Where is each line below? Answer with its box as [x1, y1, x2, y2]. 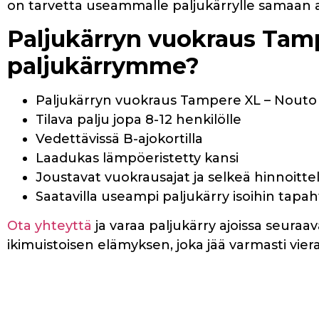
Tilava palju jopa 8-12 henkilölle [36, 112, 241, 127]
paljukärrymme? [7, 52, 199, 80]
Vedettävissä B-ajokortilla [36, 131, 203, 147]
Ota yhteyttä [7, 218, 92, 234]
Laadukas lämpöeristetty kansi [36, 150, 239, 166]
